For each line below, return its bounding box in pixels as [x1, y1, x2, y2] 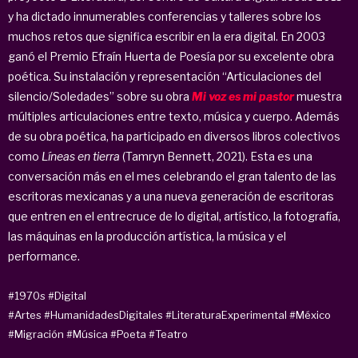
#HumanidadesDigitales [44, 308, 163, 321]
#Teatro [149, 327, 188, 340]
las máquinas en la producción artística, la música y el [8, 229, 286, 243]
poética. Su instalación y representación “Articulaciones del [8, 69, 321, 83]
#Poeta [110, 327, 146, 340]
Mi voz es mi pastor [192, 89, 294, 103]
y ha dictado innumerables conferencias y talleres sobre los [8, 9, 321, 23]
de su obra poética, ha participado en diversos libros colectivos [8, 129, 340, 143]
